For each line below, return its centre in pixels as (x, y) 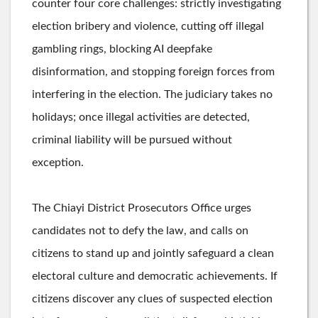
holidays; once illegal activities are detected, (141, 117)
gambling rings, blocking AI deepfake (122, 49)
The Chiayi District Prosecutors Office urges (142, 208)
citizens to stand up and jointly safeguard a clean (153, 253)
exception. (58, 162)
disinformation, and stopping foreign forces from (153, 71)
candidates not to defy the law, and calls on (140, 230)
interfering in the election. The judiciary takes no (152, 94)
